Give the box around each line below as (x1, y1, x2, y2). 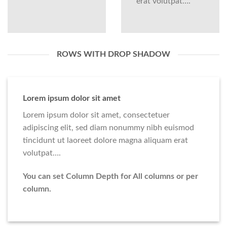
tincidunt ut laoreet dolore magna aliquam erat (23, 136, 188, 145)
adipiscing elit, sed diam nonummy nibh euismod (23, 124, 194, 132)
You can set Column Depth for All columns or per (23, 172, 198, 181)
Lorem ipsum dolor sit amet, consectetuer (23, 111, 170, 120)
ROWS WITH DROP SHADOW (57, 50, 170, 59)
